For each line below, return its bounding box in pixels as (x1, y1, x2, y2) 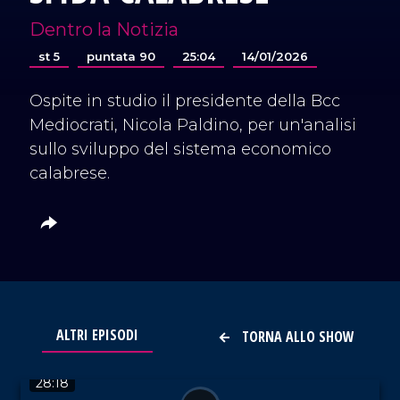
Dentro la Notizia (29, 19, 179, 40)
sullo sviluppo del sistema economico (29, 139, 332, 159)
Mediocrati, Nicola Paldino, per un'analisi (29, 115, 357, 135)
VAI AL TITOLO (46, 344, 121, 362)
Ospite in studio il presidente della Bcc (29, 91, 341, 111)
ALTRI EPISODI (55, 324, 138, 345)
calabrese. (29, 163, 111, 183)
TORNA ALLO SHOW (238, 326, 354, 346)
